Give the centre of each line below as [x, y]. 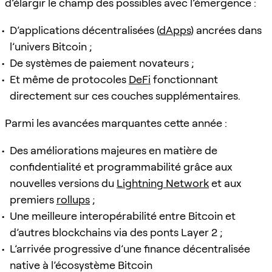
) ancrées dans [226, 30]
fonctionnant [184, 79]
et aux [225, 183]
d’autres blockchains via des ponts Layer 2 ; [116, 232]
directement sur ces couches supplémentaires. [125, 95]
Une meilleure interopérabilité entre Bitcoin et [123, 216]
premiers [33, 199]
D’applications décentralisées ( [84, 30]
